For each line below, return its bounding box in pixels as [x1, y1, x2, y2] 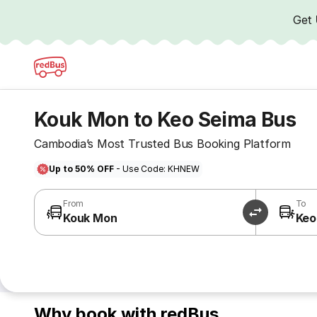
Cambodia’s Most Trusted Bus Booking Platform [34, 137, 292, 151]
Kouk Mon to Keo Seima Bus [34, 108, 296, 132]
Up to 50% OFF [49, 163, 114, 174]
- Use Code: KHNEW [114, 163, 200, 174]
